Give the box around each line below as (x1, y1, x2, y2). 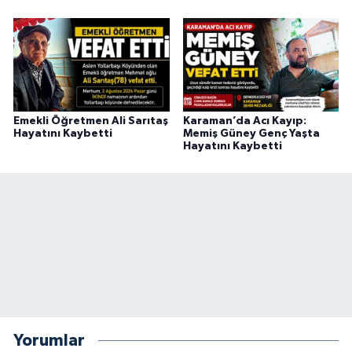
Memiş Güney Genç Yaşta (182, 128, 320, 140)
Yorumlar (13, 332, 85, 349)
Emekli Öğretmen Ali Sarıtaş (13, 115, 168, 127)
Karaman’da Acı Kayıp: (182, 115, 306, 127)
